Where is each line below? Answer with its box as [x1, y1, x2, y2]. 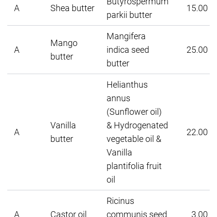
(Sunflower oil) [107, 105, 162, 117]
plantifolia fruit [107, 159, 162, 171]
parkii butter [107, 8, 152, 20]
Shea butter [50, 1, 94, 14]
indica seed [107, 43, 149, 55]
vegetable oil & [107, 132, 161, 144]
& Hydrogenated [107, 119, 168, 131]
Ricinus [107, 194, 134, 206]
